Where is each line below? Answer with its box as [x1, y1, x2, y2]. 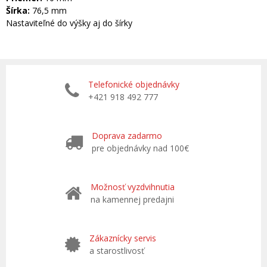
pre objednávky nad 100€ [92, 142, 189, 154]
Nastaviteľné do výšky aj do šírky [6, 17, 132, 29]
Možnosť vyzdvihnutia [91, 181, 175, 193]
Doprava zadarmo [92, 129, 162, 141]
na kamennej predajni [91, 193, 174, 205]
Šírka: [6, 4, 32, 16]
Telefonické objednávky [88, 78, 179, 90]
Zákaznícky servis [89, 232, 156, 244]
